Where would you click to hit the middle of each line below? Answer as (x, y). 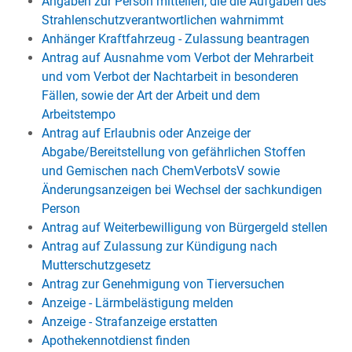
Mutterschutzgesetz (96, 265)
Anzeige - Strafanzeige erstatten (129, 322)
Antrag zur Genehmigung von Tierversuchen (163, 284)
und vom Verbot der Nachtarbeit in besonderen (170, 77)
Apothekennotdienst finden (115, 341)
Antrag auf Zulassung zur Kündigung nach (159, 246)
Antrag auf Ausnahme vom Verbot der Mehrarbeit (177, 58)
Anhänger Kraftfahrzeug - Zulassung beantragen (175, 39)
